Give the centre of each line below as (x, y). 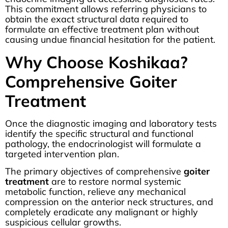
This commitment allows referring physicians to (106, 9)
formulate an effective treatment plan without (102, 30)
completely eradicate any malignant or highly (102, 212)
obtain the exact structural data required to (97, 19)
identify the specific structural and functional (99, 133)
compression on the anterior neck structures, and (109, 202)
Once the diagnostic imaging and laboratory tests (111, 123)
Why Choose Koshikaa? (96, 62)
